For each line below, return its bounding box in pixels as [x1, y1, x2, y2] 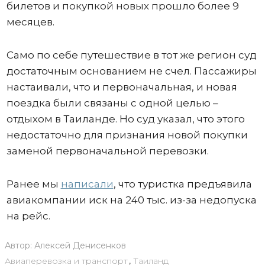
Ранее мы [6, 177, 61, 190]
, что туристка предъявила [113, 177, 252, 190]
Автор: [4, 240, 34, 251]
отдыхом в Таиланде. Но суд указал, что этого [6, 112, 245, 125]
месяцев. [6, 15, 54, 28]
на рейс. [6, 209, 50, 222]
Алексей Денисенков [34, 240, 126, 251]
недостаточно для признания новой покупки [6, 128, 248, 141]
